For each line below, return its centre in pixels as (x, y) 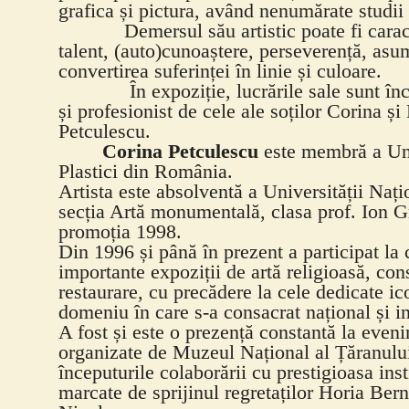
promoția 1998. (120, 232)
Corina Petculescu (180, 152)
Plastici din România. (146, 172)
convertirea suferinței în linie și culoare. (220, 71)
